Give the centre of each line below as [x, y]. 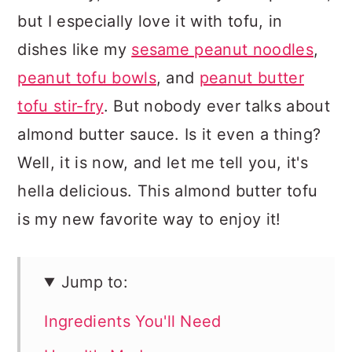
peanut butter [251, 78]
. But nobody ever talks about [216, 106]
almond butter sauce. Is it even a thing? [169, 134]
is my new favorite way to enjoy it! [149, 219]
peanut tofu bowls [87, 78]
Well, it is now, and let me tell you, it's [163, 163]
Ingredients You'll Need [133, 321]
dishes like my [75, 49]
